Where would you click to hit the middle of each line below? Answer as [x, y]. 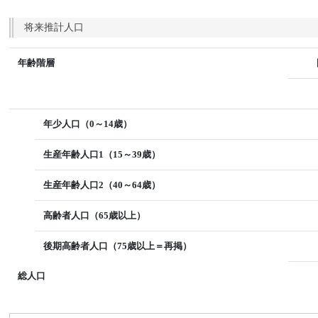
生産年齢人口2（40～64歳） [102, 185]
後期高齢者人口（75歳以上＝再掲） [118, 246]
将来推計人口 [54, 27]
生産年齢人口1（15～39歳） [102, 154]
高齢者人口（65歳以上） [95, 215]
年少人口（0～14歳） [88, 124]
